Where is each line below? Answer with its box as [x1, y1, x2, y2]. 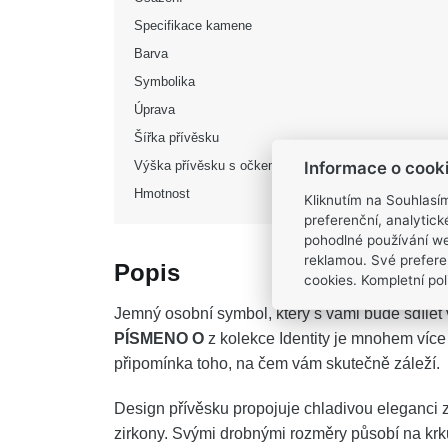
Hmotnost [134, 186, 190, 201]
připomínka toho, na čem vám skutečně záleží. [114, 355, 440, 372]
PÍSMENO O [114, 330, 204, 347]
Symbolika [134, 74, 195, 89]
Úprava [134, 102, 175, 117]
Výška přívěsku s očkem [134, 158, 279, 173]
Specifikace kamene [134, 18, 252, 33]
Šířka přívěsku [134, 130, 219, 145]
